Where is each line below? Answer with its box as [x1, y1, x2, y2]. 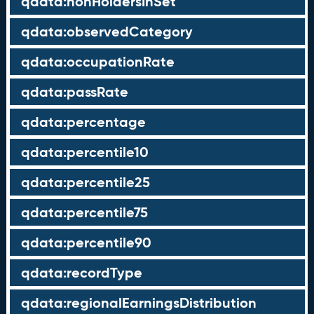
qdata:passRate [20, 83, 128, 101]
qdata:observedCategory [20, 22, 193, 41]
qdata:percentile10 [20, 143, 149, 161]
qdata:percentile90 [20, 233, 151, 252]
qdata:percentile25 [20, 173, 150, 191]
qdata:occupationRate [20, 53, 175, 71]
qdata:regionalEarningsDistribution [20, 294, 257, 312]
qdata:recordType [20, 264, 142, 282]
